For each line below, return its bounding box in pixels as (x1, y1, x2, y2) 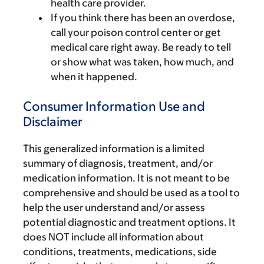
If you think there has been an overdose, (51, 11, 235, 24)
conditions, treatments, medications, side (23, 245, 217, 258)
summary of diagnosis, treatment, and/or (23, 157, 213, 169)
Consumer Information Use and (23, 98, 205, 114)
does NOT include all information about (23, 230, 204, 243)
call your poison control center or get (51, 26, 221, 38)
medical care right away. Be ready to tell (51, 41, 231, 53)
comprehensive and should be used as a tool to (23, 186, 240, 199)
